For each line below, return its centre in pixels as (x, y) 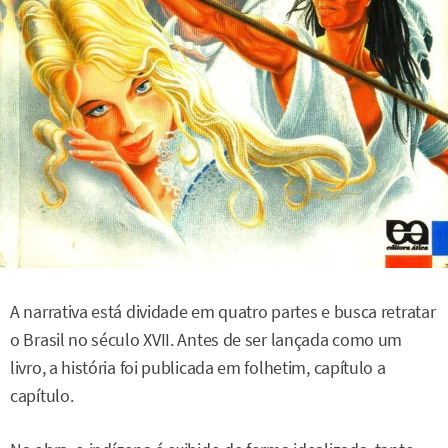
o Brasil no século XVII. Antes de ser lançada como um (206, 340)
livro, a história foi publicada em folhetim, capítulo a (198, 368)
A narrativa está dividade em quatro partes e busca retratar (223, 312)
